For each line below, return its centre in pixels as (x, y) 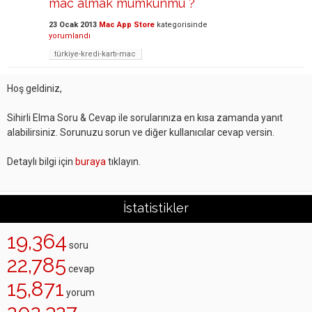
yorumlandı (70, 36)
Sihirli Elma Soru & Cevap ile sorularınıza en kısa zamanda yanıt (145, 118)
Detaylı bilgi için (41, 162)
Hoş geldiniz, (34, 88)
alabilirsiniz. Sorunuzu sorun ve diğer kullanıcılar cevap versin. (141, 132)
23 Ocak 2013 (73, 25)
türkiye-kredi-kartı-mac (95, 54)
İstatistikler (156, 208)
